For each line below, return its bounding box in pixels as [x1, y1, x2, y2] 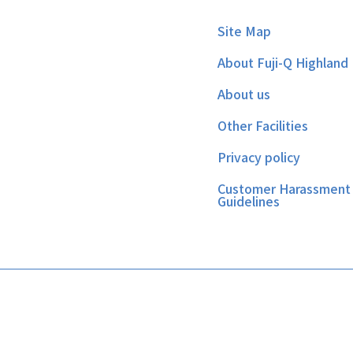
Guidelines [217, 191, 280, 210]
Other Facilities [217, 116, 308, 135]
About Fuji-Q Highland [217, 53, 348, 72]
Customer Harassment [217, 179, 351, 198]
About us [217, 84, 270, 103]
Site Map [217, 21, 271, 40]
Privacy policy [217, 147, 300, 166]
